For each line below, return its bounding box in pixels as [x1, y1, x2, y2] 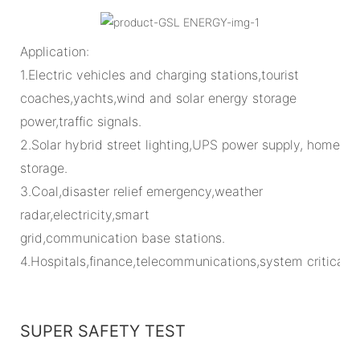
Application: [20, 43, 89, 59]
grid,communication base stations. [20, 229, 225, 246]
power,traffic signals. [20, 112, 141, 129]
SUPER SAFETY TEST [20, 321, 186, 341]
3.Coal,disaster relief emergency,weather [20, 182, 263, 199]
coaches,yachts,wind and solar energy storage [20, 89, 297, 106]
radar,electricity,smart [20, 206, 149, 223]
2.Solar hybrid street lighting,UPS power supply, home [20, 136, 340, 153]
